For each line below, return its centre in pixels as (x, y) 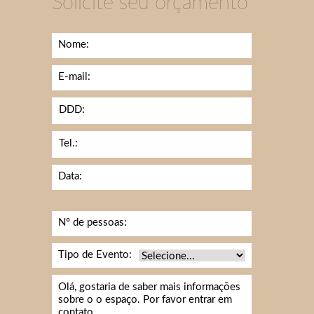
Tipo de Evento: (95, 254)
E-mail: (74, 76)
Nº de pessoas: (93, 222)
